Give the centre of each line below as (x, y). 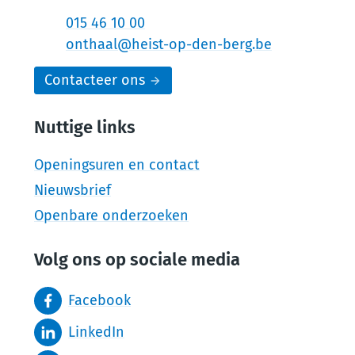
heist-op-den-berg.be (202, 44)
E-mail (53, 44)
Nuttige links (85, 127)
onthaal (92, 44)
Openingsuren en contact (117, 165)
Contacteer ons (95, 80)
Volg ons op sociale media (137, 260)
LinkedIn (96, 332)
